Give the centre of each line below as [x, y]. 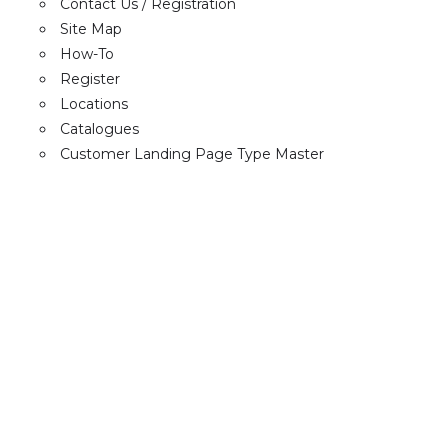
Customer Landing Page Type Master [192, 154]
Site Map [91, 29]
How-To [87, 54]
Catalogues [99, 129]
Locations [94, 104]
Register [90, 79]
